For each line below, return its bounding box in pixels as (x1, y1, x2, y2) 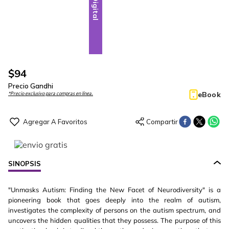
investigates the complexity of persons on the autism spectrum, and (8, 206, 221, 214)
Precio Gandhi (8, 82, 53, 90)
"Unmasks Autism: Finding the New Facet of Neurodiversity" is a (8, 186, 221, 194)
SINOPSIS (8, 159, 41, 168)
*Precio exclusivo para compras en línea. (8, 91, 93, 96)
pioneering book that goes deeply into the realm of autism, (8, 196, 221, 204)
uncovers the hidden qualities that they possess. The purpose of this (8, 216, 221, 224)
